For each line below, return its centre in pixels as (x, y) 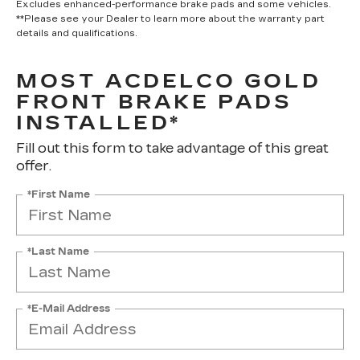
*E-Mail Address (69, 308)
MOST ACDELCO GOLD (169, 81)
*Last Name (58, 251)
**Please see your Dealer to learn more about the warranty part (170, 19)
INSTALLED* (99, 123)
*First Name (59, 194)
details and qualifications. (77, 33)
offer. (34, 166)
